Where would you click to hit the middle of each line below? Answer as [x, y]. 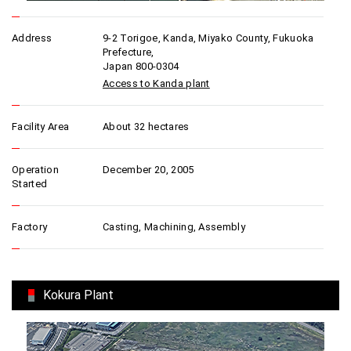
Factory [30, 227]
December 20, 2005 [148, 170]
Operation [35, 170]
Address [32, 38]
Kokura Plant [78, 295]
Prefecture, [128, 52]
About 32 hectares [146, 127]
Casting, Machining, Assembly [174, 227]
